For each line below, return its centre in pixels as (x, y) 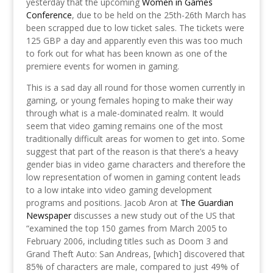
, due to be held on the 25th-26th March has (159, 15)
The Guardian (207, 203)
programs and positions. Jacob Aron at (103, 203)
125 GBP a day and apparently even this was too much (134, 41)
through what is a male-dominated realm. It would (125, 113)
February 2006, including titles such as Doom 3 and (127, 241)
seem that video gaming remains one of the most (124, 126)
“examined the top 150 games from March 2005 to (126, 228)
